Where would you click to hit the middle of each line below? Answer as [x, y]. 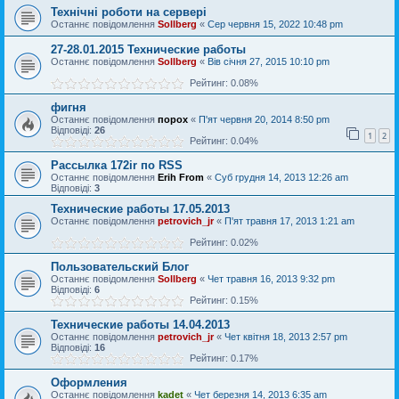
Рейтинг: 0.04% [221, 141]
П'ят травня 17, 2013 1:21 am [289, 221]
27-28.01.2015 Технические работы [148, 49]
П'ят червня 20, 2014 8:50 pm [264, 119]
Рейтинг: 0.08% [221, 83]
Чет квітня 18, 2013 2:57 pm [286, 337]
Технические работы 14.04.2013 [140, 325]
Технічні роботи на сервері [129, 12]
